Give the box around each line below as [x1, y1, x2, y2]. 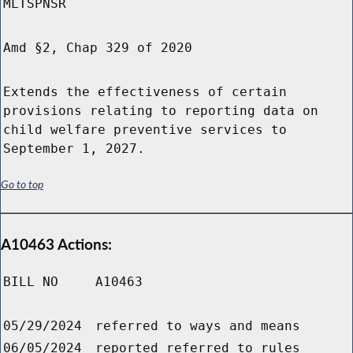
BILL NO [3, 274, 58, 290]
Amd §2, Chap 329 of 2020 [3, 40, 192, 56]
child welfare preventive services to [3, 122, 287, 138]
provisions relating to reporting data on [3, 103, 318, 119]
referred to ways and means [95, 318, 300, 334]
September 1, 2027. [3, 141, 145, 157]
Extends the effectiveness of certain [3, 84, 287, 100]
